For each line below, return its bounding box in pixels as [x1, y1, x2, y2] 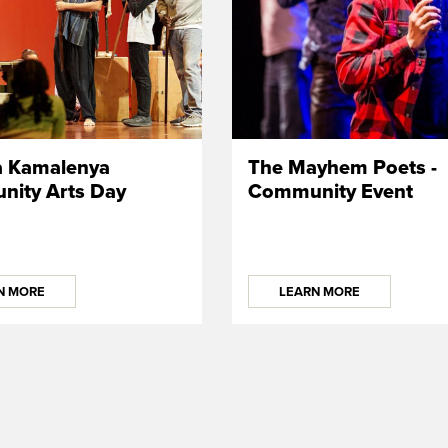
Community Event [247, 176, 413, 207]
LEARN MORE [278, 282, 360, 302]
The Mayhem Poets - [247, 152, 437, 183]
